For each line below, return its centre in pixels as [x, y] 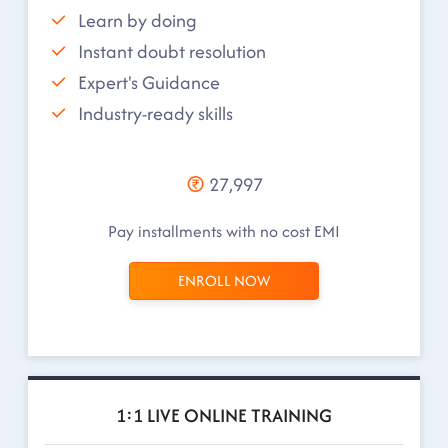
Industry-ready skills [155, 113]
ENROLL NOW [224, 280]
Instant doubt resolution [172, 51]
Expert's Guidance [149, 82]
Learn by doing [137, 20]
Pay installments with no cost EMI [224, 231]
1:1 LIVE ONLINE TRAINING [224, 415]
